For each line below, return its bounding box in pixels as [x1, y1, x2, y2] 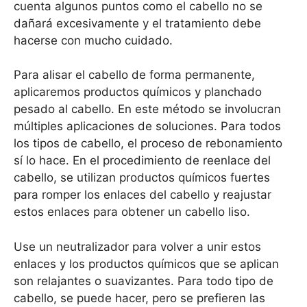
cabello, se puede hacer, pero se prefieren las [14, 291, 265, 305]
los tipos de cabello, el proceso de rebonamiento [14, 136, 282, 151]
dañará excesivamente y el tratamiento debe [14, 16, 261, 30]
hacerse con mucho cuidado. [14, 33, 173, 47]
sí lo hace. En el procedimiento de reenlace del [14, 153, 271, 168]
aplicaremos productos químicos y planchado [14, 85, 262, 99]
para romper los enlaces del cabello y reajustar [14, 188, 271, 202]
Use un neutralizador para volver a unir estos [14, 239, 261, 254]
